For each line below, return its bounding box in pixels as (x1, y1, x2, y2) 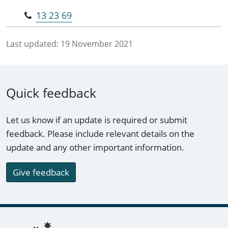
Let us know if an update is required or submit (6, 114, 187, 126)
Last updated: (6, 38, 59, 50)
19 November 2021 (61, 38, 133, 50)
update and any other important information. (6, 141, 184, 154)
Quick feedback (6, 84, 96, 102)
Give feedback (13, 166, 69, 179)
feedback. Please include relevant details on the (6, 128, 194, 140)
